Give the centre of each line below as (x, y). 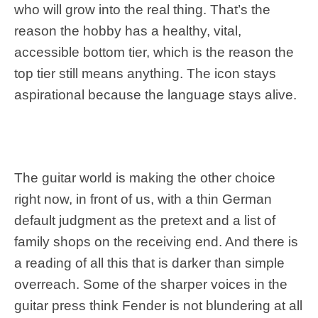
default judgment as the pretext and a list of (145, 221)
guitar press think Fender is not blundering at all (158, 306)
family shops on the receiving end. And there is (156, 242)
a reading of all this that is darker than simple (149, 263)
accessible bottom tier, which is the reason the (154, 53)
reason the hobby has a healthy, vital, (128, 31)
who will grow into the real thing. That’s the (142, 10)
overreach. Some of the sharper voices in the (151, 285)
